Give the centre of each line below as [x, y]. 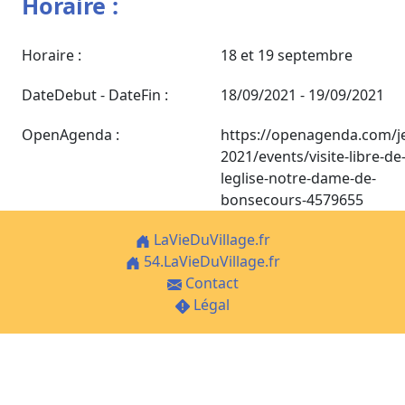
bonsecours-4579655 [292, 199]
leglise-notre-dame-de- [298, 178]
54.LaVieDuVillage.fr [210, 261]
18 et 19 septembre [287, 55]
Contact [210, 283]
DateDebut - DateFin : [95, 94]
